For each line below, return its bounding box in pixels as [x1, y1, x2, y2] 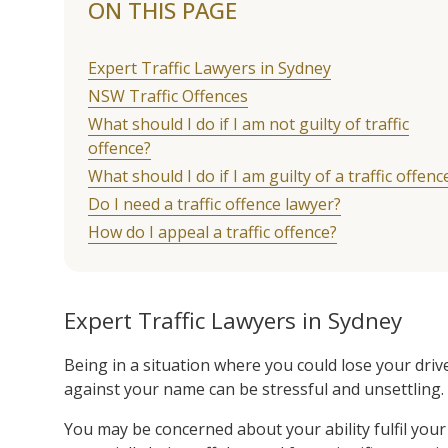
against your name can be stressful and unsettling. [64, 377, 444, 400]
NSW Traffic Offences [88, 84, 248, 107]
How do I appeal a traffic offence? [88, 220, 337, 243]
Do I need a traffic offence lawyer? [88, 192, 341, 215]
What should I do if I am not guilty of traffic [88, 112, 365, 135]
